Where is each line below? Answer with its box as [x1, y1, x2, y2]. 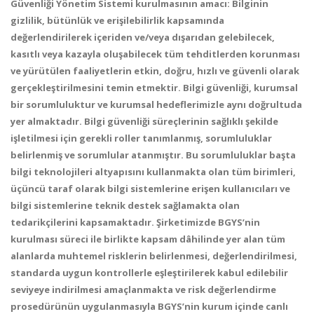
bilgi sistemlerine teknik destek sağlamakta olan [11, 199, 240, 212]
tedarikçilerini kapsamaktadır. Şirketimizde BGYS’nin [11, 216, 260, 228]
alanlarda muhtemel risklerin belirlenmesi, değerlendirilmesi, [11, 250, 297, 262]
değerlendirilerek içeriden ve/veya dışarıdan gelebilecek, [11, 31, 275, 43]
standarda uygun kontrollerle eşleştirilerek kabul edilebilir [11, 266, 288, 279]
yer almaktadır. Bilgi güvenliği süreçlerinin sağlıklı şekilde [11, 115, 278, 128]
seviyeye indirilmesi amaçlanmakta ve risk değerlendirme [11, 283, 276, 296]
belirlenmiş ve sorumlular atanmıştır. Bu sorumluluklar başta [11, 149, 296, 161]
